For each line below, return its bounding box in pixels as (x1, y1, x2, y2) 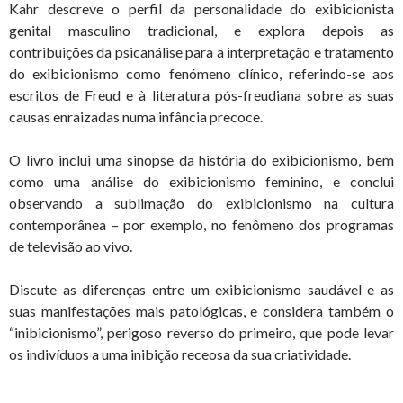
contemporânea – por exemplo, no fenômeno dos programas (9, 215, 394, 233)
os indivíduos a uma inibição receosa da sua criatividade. (9, 345, 351, 363)
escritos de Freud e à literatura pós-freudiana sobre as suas (9, 85, 394, 103)
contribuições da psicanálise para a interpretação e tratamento (9, 42, 394, 60)
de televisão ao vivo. (9, 237, 132, 255)
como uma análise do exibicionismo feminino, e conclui (9, 172, 394, 190)
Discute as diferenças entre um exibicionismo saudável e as (9, 280, 394, 298)
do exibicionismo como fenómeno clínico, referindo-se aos (9, 64, 394, 82)
